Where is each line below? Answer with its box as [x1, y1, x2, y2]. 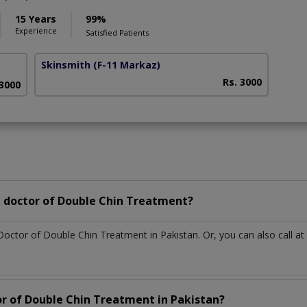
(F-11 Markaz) [93, 58, 161, 72]
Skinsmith [41, 58, 91, 72]
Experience [15, 25, 57, 36]
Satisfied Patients [86, 27, 149, 38]
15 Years [15, 12, 56, 26]
